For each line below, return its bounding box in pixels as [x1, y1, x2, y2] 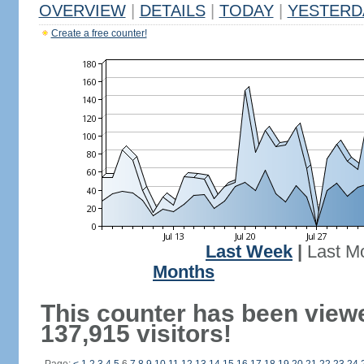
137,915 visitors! [40, 320, 232, 347]
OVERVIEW [38, 2, 126, 19]
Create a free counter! [50, 28, 147, 39]
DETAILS [139, 2, 206, 19]
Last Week [206, 242, 292, 262]
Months [153, 262, 214, 282]
